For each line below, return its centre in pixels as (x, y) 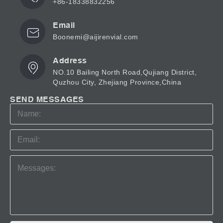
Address (70, 60)
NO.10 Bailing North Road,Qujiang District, (125, 72)
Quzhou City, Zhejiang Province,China (117, 82)
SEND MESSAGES (47, 99)
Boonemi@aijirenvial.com (96, 37)
